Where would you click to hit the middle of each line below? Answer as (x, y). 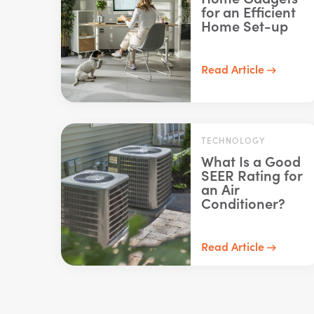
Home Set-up (244, 25)
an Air (220, 189)
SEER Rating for (251, 175)
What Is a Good (251, 161)
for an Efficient (248, 11)
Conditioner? (243, 203)
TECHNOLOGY (233, 140)
